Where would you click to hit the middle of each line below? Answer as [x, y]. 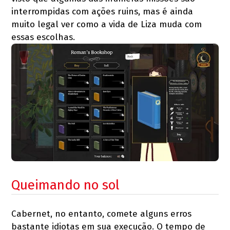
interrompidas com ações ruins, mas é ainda [102, 12]
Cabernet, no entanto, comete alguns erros [102, 214]
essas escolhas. [43, 37]
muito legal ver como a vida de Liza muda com [107, 25]
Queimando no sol [65, 185]
